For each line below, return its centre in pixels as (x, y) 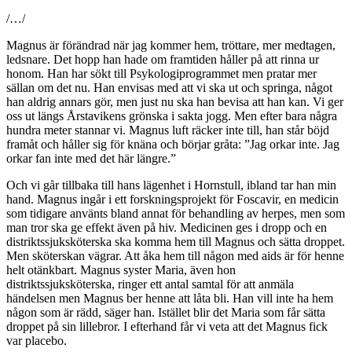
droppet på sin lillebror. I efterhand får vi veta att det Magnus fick (167, 326)
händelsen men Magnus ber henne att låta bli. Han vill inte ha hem (170, 298)
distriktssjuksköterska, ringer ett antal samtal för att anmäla (150, 284)
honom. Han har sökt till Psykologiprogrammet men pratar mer (161, 73)
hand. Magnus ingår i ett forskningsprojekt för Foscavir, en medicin (172, 199)
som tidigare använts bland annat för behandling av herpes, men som (176, 213)
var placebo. (37, 340)
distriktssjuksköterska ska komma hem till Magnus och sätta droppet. (176, 241)
